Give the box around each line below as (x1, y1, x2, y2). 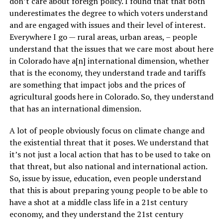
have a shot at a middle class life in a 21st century (9, 197, 188, 208)
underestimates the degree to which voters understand (9, 7, 208, 19)
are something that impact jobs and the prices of (9, 79, 185, 91)
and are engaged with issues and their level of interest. (9, 19, 205, 31)
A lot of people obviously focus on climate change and (9, 125, 205, 136)
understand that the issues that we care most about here (9, 43, 214, 55)
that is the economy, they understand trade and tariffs (9, 67, 206, 79)
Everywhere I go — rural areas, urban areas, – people (9, 31, 197, 43)
